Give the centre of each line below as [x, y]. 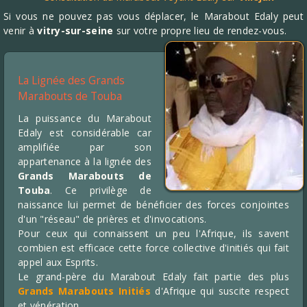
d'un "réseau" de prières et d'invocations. [112, 219]
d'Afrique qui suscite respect [220, 291]
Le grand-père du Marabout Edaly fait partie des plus [153, 277]
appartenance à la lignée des [85, 161]
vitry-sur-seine [75, 30]
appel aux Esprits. [58, 262]
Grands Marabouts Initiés [85, 291]
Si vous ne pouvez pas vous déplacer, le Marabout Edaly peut [153, 16]
